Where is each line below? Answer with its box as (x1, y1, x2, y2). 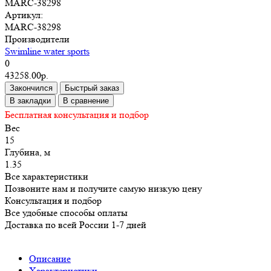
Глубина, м (5, 146, 50, 158)
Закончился (10, 83, 53, 93)
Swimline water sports (5, 45, 90, 57)
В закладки (10, 96, 51, 105)
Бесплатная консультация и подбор (5, 108, 149, 120)
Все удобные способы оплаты (5, 206, 128, 218)
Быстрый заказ (65, 83, 119, 93)
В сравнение (63, 96, 109, 105)
